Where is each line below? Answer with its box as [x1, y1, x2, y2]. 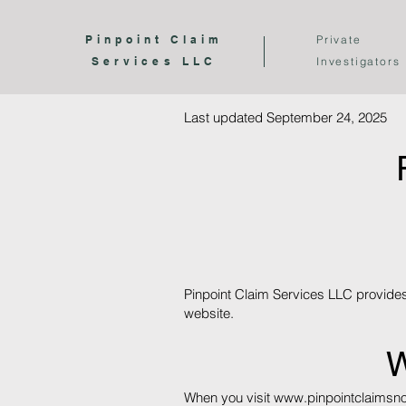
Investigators [316, 54, 401, 68]
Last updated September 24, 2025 [184, 109, 387, 126]
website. [184, 304, 234, 322]
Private [316, 33, 362, 46]
